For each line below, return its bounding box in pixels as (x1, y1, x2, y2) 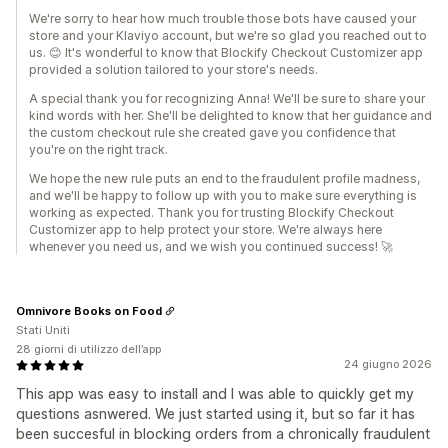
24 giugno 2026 (344, 357, 432, 372)
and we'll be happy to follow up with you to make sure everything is (29, 188, 417, 204)
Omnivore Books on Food (16, 303, 162, 318)
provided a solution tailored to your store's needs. (29, 62, 318, 78)
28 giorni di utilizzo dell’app (16, 342, 161, 357)
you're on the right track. (29, 142, 168, 158)
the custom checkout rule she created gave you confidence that (29, 125, 396, 141)
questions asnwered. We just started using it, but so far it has (16, 405, 415, 423)
